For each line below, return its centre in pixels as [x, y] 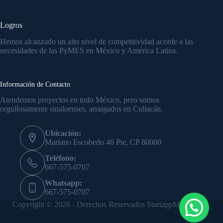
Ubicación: [63, 133]
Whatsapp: [63, 183]
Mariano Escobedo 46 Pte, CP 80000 [103, 142]
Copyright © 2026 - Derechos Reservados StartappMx [98, 205]
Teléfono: [60, 158]
